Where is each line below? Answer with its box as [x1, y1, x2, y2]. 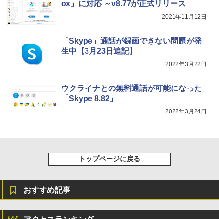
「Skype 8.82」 [61, 94, 117, 103]
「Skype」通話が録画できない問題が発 [61, 36, 202, 45]
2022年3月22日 [165, 60, 207, 67]
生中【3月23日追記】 [61, 46, 137, 55]
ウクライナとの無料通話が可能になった [61, 84, 202, 92]
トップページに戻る [79, 154, 140, 163]
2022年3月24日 [165, 108, 207, 115]
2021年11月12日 [162, 13, 207, 20]
